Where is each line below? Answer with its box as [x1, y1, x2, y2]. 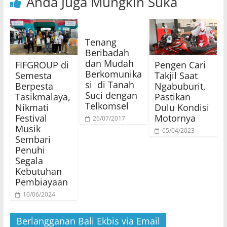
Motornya [155, 111, 196, 124]
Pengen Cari [155, 58, 206, 71]
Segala [15, 154, 43, 167]
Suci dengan [85, 89, 137, 101]
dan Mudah [85, 57, 134, 69]
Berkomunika [85, 67, 142, 80]
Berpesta [15, 80, 53, 92]
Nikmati [15, 101, 49, 113]
